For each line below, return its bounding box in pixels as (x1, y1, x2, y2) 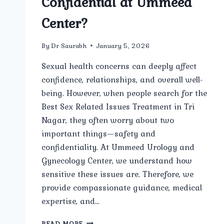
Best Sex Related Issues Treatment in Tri (41, 99, 194, 113)
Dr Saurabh (51, 40, 87, 50)
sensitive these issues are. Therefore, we (41, 167, 193, 180)
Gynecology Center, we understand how (41, 153, 192, 167)
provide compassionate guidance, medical (41, 180, 202, 194)
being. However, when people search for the (41, 86, 207, 99)
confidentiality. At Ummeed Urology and (41, 140, 194, 153)
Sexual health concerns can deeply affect (41, 59, 196, 72)
